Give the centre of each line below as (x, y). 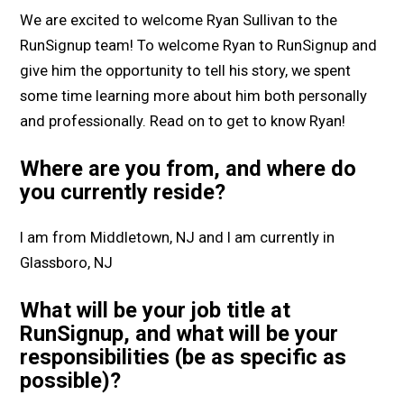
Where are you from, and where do (188, 169)
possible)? (71, 380)
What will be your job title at (156, 310)
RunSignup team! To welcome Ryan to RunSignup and (199, 46)
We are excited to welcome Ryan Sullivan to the (179, 21)
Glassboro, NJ (67, 262)
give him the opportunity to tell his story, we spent (186, 71)
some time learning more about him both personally (194, 96)
